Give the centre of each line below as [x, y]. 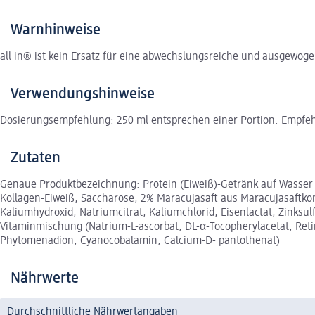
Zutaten [36, 159]
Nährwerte [45, 279]
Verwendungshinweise [83, 95]
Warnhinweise [56, 31]
